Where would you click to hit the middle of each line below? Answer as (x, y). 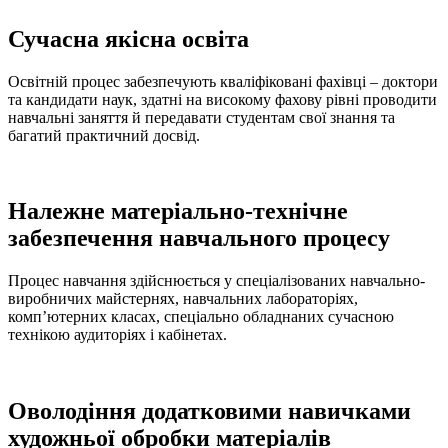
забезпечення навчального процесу (199, 238)
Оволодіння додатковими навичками (209, 411)
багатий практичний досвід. (104, 135)
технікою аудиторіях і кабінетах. (117, 335)
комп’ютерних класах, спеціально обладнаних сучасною (201, 317)
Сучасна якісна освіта (128, 38)
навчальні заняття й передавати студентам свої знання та (201, 117)
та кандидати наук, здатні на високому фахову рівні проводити (222, 99)
